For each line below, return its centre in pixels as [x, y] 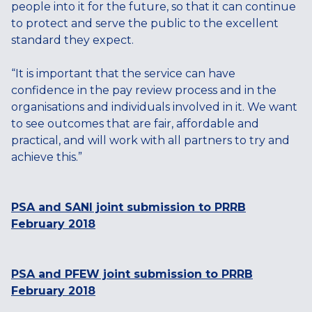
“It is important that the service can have [123, 73]
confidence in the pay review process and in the [144, 90]
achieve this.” [48, 157]
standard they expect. [74, 40]
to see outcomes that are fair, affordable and [135, 124]
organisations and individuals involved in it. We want [154, 107]
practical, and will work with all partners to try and [150, 140]
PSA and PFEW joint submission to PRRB [132, 274]
